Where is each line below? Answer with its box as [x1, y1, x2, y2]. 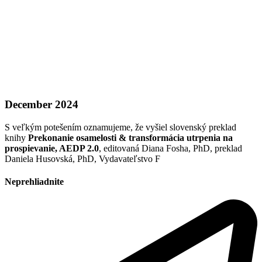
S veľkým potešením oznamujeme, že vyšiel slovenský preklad [5, 122, 236, 132]
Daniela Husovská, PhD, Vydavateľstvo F [5, 153, 160, 164]
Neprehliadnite [5, 176, 64, 187]
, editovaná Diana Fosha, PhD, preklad [99, 143, 242, 153]
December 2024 [5, 98, 78, 111]
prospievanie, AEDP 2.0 [5, 143, 99, 153]
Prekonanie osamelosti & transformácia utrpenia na [28, 132, 233, 143]
